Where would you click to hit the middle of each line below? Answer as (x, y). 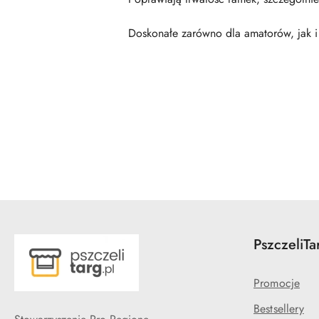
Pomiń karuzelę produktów (97, 123)
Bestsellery (279, 308)
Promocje (277, 283)
